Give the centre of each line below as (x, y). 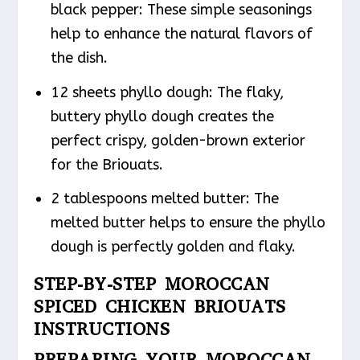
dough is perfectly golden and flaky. (173, 247)
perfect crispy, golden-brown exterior (178, 140)
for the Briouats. (106, 164)
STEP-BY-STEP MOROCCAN (152, 284)
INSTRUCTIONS (102, 329)
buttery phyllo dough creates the (162, 116)
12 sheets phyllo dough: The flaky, (167, 92)
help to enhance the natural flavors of (181, 34)
